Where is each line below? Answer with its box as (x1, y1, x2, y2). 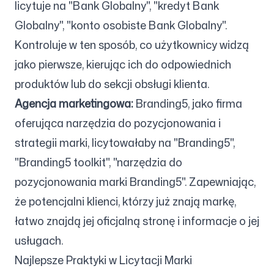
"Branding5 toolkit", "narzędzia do (15, 154, 182, 170)
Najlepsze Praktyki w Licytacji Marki (15, 252, 192, 268)
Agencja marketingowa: (15, 95, 133, 111)
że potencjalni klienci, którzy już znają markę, (15, 193, 236, 209)
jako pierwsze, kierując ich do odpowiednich (15, 56, 231, 72)
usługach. (15, 232, 63, 248)
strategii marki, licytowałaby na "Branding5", (15, 135, 235, 150)
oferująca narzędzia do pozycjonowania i (15, 115, 221, 131)
